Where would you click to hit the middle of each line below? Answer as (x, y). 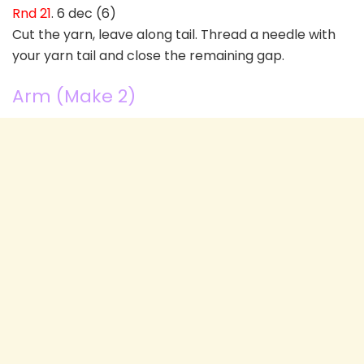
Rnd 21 (32, 14)
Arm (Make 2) (74, 96)
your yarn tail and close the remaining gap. (148, 56)
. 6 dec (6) (84, 14)
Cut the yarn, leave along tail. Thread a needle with (174, 35)
